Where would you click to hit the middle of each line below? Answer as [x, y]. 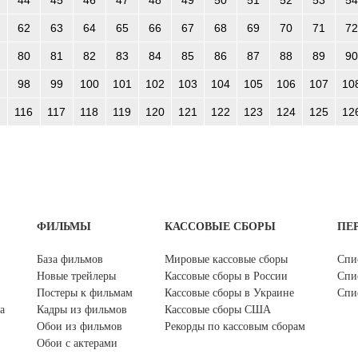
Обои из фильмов [80, 327]
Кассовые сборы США [218, 310]
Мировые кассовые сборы [226, 260]
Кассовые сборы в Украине [229, 293]
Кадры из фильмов [82, 310]
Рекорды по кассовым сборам [235, 327]
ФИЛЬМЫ [64, 227]
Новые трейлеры [76, 276]
